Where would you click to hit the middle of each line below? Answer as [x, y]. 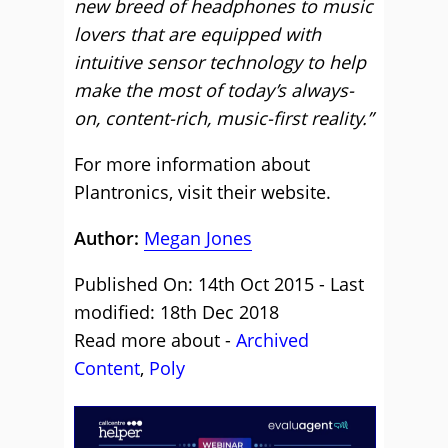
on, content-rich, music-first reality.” [223, 117]
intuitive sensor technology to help [220, 61]
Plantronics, [126, 191]
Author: [109, 237]
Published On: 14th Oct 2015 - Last [219, 283]
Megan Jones [198, 237]
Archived [272, 339]
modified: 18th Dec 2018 [176, 311]
